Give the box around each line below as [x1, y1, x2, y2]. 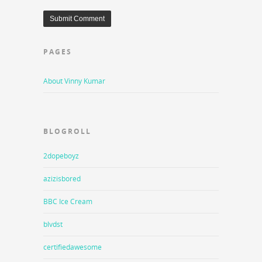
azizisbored [43, 174, 81, 184]
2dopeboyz [43, 151, 79, 161]
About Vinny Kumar [43, 76, 105, 87]
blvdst [43, 219, 63, 230]
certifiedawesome [43, 242, 102, 253]
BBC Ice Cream [43, 196, 92, 207]
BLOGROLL [43, 126, 91, 137]
